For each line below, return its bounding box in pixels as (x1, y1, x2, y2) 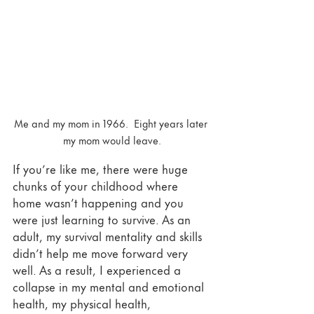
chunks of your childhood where (13, 175, 182, 194)
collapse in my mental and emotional (13, 276, 207, 295)
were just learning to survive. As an (13, 209, 194, 228)
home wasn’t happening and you (13, 192, 187, 211)
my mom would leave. (63, 131, 161, 148)
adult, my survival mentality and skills (13, 226, 205, 245)
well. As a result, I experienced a (13, 259, 184, 278)
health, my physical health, (13, 293, 154, 312)
